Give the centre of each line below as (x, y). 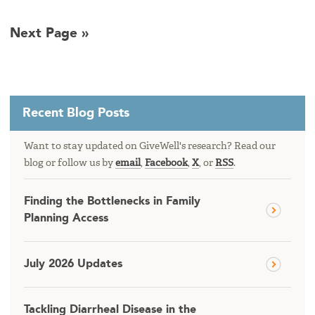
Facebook (166, 163)
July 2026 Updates (73, 264)
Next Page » (49, 33)
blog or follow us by (70, 163)
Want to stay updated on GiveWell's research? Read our (150, 146)
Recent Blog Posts (76, 113)
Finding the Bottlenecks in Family (112, 201)
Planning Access (66, 218)
